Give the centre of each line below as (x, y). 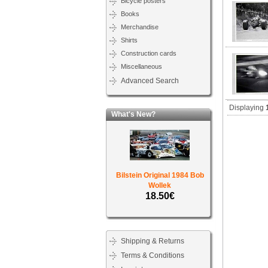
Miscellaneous (141, 66)
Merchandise (140, 27)
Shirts (129, 40)
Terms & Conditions (153, 255)
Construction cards (149, 53)
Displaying (247, 108)
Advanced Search (150, 81)
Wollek (160, 185)
